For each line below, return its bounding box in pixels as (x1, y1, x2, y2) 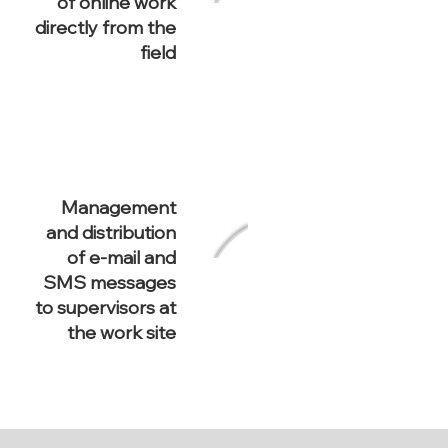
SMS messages (43, 271, 176, 294)
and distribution (46, 221, 176, 244)
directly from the (35, 16, 176, 39)
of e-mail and (67, 246, 176, 269)
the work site (67, 321, 176, 344)
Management (61, 196, 176, 219)
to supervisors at (35, 296, 176, 319)
